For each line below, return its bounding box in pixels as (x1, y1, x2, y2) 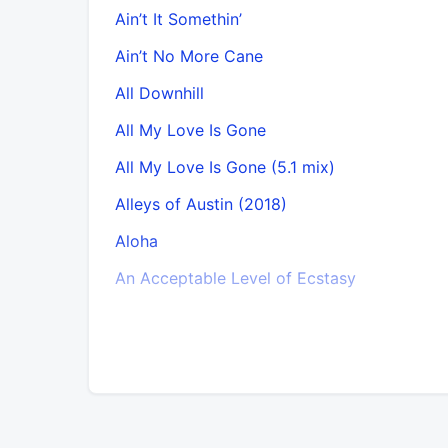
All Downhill (115, 82, 204, 103)
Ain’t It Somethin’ (115, 8, 242, 29)
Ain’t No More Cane (115, 45, 263, 66)
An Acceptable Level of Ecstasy (115, 267, 356, 288)
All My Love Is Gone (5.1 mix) (115, 156, 335, 177)
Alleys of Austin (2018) (115, 193, 287, 214)
